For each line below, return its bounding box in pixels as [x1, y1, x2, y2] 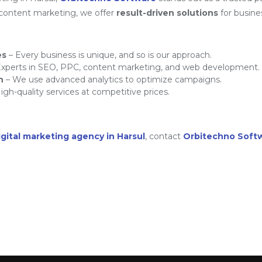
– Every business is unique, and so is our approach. [6, 50, 212, 60]
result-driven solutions [116, 8, 218, 18]
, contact [145, 131, 183, 142]
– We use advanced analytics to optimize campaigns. [4, 74, 222, 85]
